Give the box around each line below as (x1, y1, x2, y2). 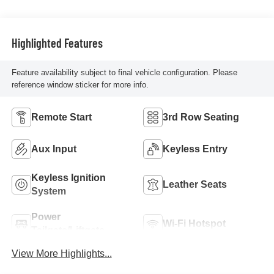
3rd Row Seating (163, 112, 239, 123)
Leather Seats (163, 179, 227, 190)
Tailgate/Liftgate (31, 225, 105, 236)
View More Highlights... (11, 248, 112, 259)
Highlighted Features (11, 35, 103, 50)
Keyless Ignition (31, 172, 106, 183)
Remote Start (31, 112, 92, 123)
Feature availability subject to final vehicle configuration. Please (11, 67, 237, 77)
